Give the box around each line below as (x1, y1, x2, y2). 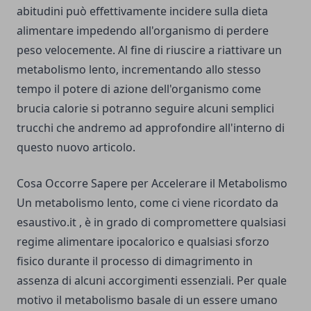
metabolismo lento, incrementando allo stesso (17, 62, 261, 78)
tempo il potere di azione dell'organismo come (17, 81, 261, 97)
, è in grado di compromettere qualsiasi (76, 215, 286, 230)
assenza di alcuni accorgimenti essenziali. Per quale (17, 273, 287, 289)
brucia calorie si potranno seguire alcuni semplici (17, 101, 274, 117)
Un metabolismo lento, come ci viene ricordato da (17, 195, 278, 211)
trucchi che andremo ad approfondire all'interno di (17, 120, 285, 136)
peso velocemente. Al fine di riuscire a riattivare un (17, 42, 282, 58)
